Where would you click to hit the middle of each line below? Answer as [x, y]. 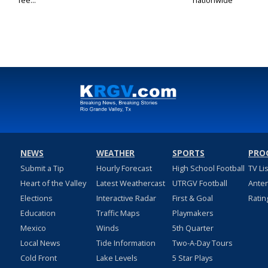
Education [38, 213]
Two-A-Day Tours [202, 243]
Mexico [33, 228]
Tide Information [126, 243]
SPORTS [188, 153]
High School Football [208, 168]
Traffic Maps [118, 213]
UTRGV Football [200, 183]
